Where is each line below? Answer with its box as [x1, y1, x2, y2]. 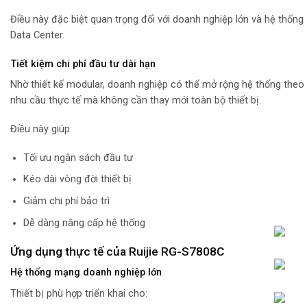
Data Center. [10, 29, 64, 41]
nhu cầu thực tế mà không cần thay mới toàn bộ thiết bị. [10, 95, 261, 107]
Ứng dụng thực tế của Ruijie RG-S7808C [10, 244, 224, 258]
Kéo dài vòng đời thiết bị [23, 173, 132, 186]
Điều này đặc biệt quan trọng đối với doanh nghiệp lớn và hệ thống [10, 13, 304, 25]
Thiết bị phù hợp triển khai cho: [10, 287, 147, 299]
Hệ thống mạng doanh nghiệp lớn [10, 267, 162, 279]
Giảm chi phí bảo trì [23, 195, 110, 208]
